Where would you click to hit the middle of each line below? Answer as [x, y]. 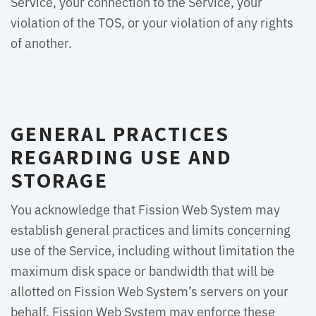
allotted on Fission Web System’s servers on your [150, 291]
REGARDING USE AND [122, 157]
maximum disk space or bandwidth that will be [142, 270]
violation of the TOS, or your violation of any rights [152, 22]
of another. [41, 42]
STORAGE [59, 180]
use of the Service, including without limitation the [153, 250]
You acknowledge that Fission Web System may [145, 209]
